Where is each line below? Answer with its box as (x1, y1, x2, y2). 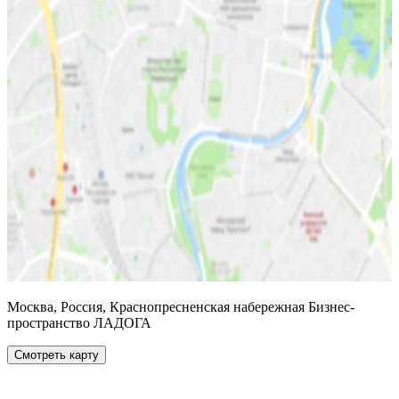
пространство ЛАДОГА (7, 314, 151, 330)
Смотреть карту (14, 347, 99, 362)
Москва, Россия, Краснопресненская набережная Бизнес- (7, 298, 354, 314)
